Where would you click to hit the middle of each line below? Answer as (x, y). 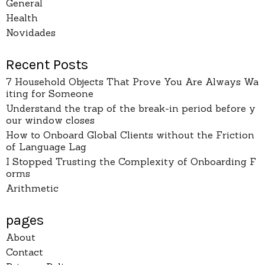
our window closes (50, 120)
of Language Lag (46, 146)
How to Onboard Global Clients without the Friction (130, 135)
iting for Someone (50, 93)
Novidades (31, 32)
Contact (25, 252)
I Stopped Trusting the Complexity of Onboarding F (131, 161)
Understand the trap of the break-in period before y (131, 108)
